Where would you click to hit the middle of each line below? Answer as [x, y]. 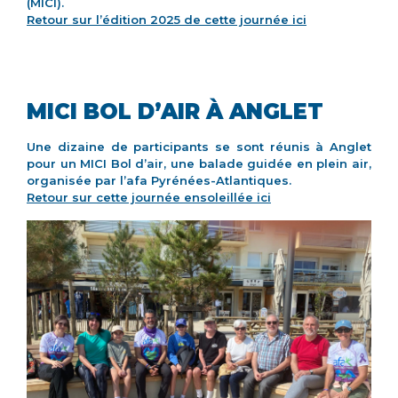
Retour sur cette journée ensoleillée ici [149, 197]
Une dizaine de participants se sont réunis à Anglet [199, 146]
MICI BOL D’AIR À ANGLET [175, 111]
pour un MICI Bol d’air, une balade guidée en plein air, [199, 163]
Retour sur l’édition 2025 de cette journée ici [167, 19]
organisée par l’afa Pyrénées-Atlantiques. [159, 180]
